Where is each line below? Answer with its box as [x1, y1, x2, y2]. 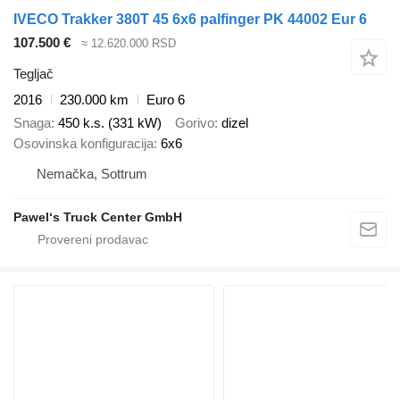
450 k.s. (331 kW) [58, 115, 162, 131]
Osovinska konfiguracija [13, 136, 154, 152]
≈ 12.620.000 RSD [81, 37, 176, 51]
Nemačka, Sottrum [37, 166, 147, 182]
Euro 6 [146, 91, 185, 107]
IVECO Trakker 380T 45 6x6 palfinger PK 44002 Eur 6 [13, 12, 367, 28]
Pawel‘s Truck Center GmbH [13, 210, 182, 225]
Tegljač [13, 65, 54, 81]
